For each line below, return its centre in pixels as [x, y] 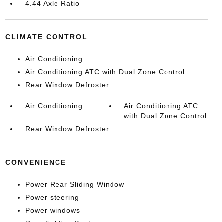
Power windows [53, 210]
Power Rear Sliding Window [75, 184]
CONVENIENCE [36, 162]
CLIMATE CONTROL [46, 37]
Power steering [52, 197]
